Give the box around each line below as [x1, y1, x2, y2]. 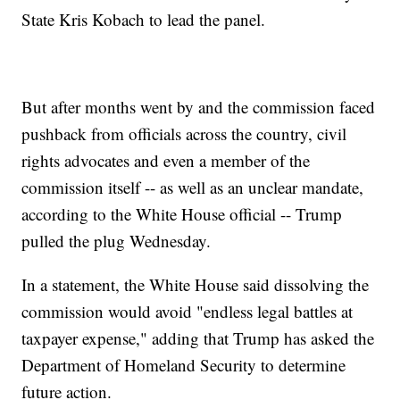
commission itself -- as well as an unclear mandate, [21, 176, 364, 199]
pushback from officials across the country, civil [21, 122, 347, 146]
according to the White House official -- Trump [21, 203, 343, 226]
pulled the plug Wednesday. [21, 229, 212, 253]
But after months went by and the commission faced [21, 96, 376, 119]
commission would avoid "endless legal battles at [21, 300, 354, 323]
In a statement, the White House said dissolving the [21, 273, 370, 296]
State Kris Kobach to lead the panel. [21, 8, 266, 31]
